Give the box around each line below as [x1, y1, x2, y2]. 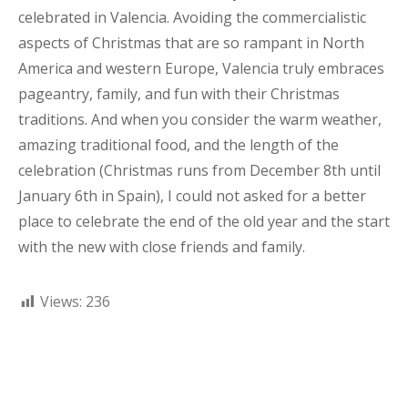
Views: [40, 291, 82, 311]
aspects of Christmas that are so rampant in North [18, 33, 364, 53]
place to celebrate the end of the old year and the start [18, 211, 390, 231]
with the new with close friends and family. [18, 237, 305, 257]
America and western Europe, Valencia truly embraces [18, 58, 384, 78]
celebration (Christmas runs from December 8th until [18, 160, 381, 180]
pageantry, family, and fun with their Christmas [18, 84, 340, 104]
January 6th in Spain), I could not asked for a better [18, 186, 366, 206]
